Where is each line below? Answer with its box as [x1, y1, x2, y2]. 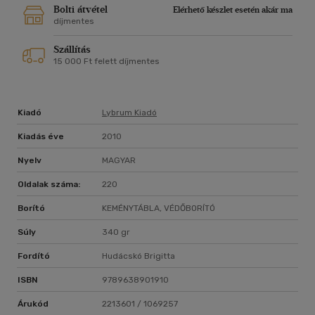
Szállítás [53, 44, 91, 56]
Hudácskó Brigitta [102, 251, 175, 262]
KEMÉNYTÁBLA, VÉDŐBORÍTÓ [102, 203, 215, 214]
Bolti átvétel [53, 4, 108, 16]
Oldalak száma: [18, 179, 80, 190]
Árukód [18, 299, 49, 309]
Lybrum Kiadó [102, 108, 157, 118]
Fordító [18, 251, 50, 262]
